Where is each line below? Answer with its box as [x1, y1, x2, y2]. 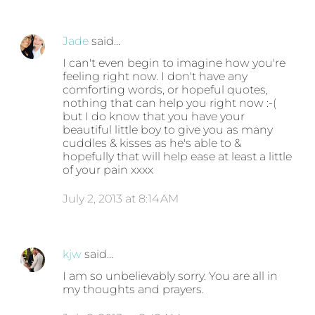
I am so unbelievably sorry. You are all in [63, 269, 278, 283]
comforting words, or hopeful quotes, [63, 83, 269, 97]
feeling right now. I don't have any [63, 70, 248, 84]
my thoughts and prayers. [63, 283, 205, 297]
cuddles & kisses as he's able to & [63, 136, 242, 150]
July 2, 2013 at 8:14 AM [63, 192, 179, 206]
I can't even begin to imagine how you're [63, 56, 286, 70]
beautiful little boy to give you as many [63, 123, 274, 137]
